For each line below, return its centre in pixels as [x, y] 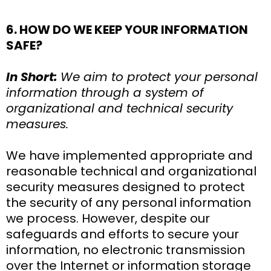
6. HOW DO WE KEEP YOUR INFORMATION [127, 29]
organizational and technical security [119, 108]
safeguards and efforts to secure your [122, 234]
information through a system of [105, 92]
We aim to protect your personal [159, 77]
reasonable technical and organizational [131, 171]
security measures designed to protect [126, 187]
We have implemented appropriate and [129, 155]
